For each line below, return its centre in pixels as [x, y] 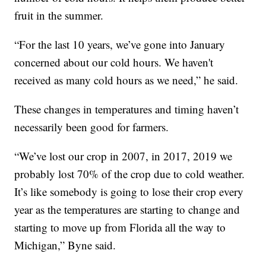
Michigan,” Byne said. [65, 245]
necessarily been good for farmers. [92, 126]
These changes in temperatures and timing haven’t [127, 109]
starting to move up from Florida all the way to [120, 227]
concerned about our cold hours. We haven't [114, 62]
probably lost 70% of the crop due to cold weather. [130, 173]
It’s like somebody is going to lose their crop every [129, 191]
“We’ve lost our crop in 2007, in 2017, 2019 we [123, 156]
